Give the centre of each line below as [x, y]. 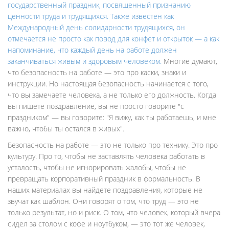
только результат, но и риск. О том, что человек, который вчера [114, 212]
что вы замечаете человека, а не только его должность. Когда [112, 95]
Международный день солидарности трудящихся [90, 27]
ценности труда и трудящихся [57, 16]
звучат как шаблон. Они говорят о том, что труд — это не [103, 201]
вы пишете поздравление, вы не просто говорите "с [96, 106]
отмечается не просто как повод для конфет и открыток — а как [113, 39]
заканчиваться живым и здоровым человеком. [85, 61]
